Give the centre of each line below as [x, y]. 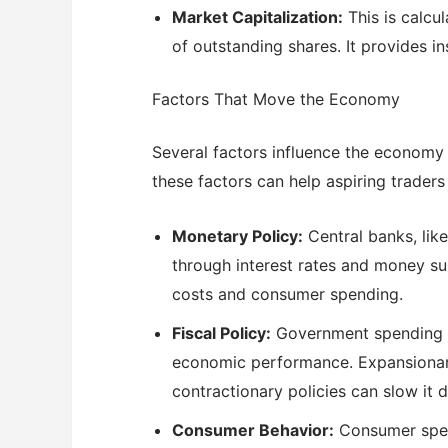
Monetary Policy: [237, 235]
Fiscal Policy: [221, 332]
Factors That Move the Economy [276, 99]
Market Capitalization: [257, 17]
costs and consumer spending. [287, 293]
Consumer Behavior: [253, 429]
